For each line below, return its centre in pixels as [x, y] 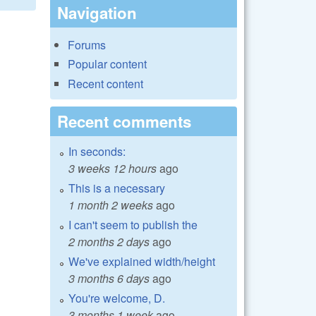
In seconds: [97, 151]
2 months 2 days [109, 241]
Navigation [97, 13]
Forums [87, 45]
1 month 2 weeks [111, 205]
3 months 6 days [109, 278]
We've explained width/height [142, 261]
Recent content [105, 83]
